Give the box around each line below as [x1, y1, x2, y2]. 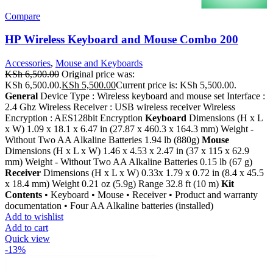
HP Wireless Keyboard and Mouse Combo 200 [5, 33, 238, 46]
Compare [5, 10, 40, 21]
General [5, 91, 38, 102]
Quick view [5, 233, 50, 244]
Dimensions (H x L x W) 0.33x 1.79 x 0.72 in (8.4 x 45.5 [43, 168, 264, 179]
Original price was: [62, 69, 135, 80]
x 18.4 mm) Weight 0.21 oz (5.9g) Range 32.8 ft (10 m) [5, 179, 221, 190]
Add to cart [5, 222, 48, 233]
